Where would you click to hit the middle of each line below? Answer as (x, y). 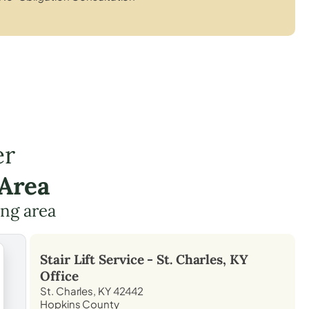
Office (59, 276)
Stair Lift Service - (99, 259)
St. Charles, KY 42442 (92, 290)
